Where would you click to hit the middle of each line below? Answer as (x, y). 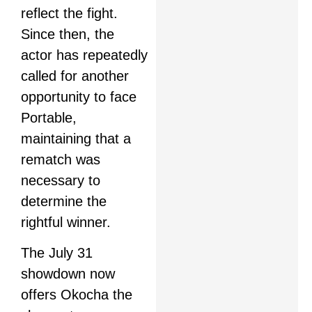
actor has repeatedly (84, 55)
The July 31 (57, 253)
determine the (64, 201)
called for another (75, 76)
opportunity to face (79, 96)
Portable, (49, 117)
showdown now (68, 274)
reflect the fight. (69, 13)
